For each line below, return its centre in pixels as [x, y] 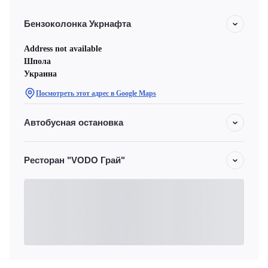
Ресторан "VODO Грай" [74, 160]
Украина [40, 74]
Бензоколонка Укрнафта [77, 24]
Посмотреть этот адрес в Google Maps [96, 93]
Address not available [63, 49]
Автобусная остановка [74, 122]
